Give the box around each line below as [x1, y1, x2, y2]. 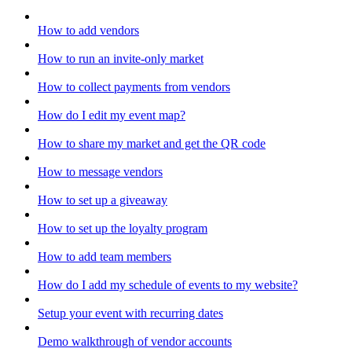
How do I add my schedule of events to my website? [38, 278, 298, 292]
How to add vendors [38, 24, 139, 38]
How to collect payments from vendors [38, 80, 230, 94]
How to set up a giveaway [38, 193, 167, 207]
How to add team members [38, 250, 171, 264]
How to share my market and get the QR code [38, 137, 266, 151]
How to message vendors [38, 165, 163, 179]
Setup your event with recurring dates [38, 306, 223, 321]
